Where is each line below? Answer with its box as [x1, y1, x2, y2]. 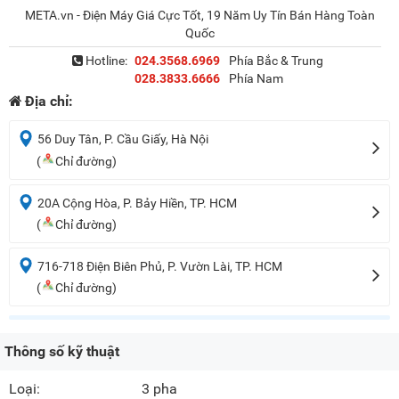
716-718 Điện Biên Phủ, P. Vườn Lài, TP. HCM [37, 259, 282, 274]
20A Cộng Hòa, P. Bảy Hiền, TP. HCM [37, 195, 237, 210]
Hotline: [82, 53, 127, 69]
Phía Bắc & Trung [228, 53, 323, 69]
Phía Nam [228, 71, 283, 86]
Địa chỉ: [25, 93, 73, 110]
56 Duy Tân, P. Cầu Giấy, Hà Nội [37, 132, 208, 147]
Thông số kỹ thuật [4, 343, 119, 361]
